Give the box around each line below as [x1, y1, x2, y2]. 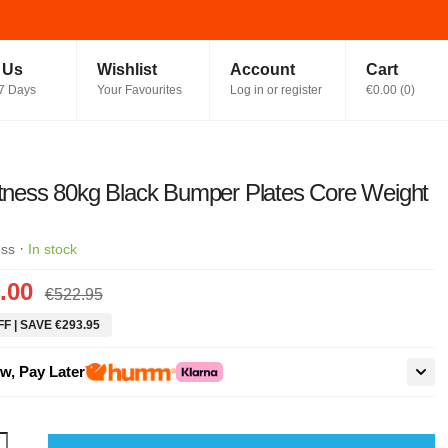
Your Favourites [96, 83, 182, 97]
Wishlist [96, 61, 157, 78]
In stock [27, 241, 77, 257]
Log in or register [230, 83, 322, 97]
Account [230, 61, 295, 78]
